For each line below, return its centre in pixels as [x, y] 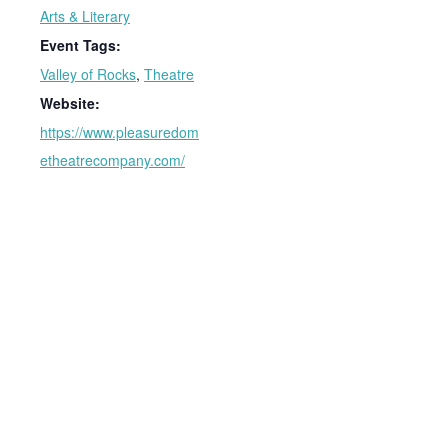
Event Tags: [80, 44]
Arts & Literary [85, 15]
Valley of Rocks [88, 73]
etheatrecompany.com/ [112, 159]
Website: [70, 102]
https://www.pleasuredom [119, 131]
